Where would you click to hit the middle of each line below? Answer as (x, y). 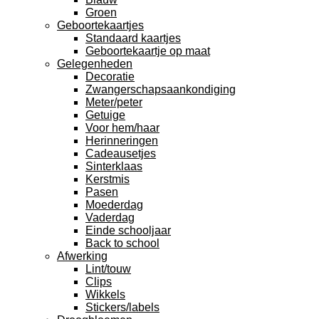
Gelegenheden (95, 64)
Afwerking (82, 256)
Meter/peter (114, 102)
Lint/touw (108, 269)
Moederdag (114, 205)
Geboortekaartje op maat (148, 51)
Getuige (105, 115)
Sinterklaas (114, 166)
